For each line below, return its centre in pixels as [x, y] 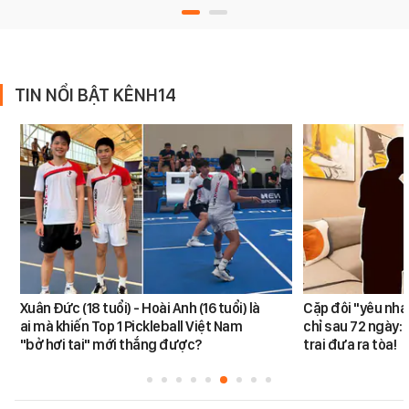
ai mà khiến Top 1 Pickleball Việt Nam [131, 327]
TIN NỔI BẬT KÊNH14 [95, 94]
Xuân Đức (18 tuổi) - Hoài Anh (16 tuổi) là [140, 309]
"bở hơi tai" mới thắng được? [110, 345]
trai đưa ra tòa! [350, 345]
